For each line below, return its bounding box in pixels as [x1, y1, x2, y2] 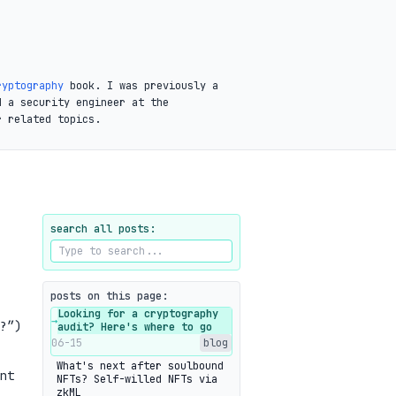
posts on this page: [50, 289, 168, 303]
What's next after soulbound [57, 359, 224, 373]
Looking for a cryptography [57, 307, 218, 321]
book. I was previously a [64, 79, 218, 93]
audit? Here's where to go [57, 320, 212, 334]
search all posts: [50, 222, 156, 236]
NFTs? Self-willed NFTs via [57, 372, 217, 386]
